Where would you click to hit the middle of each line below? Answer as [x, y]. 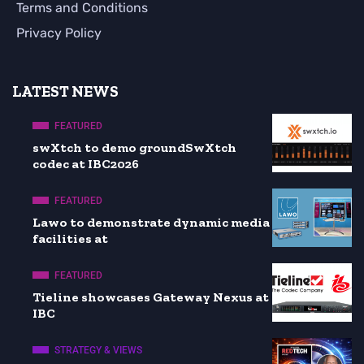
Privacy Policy [59, 32]
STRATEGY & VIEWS [98, 350]
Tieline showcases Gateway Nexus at [151, 297]
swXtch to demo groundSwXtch [134, 147]
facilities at [70, 238]
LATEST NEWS [65, 91]
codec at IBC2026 [86, 163]
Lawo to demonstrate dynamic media [151, 222]
